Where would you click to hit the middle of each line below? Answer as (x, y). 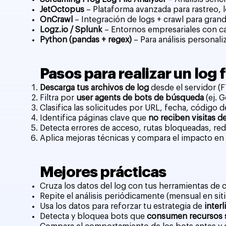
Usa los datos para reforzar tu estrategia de (122, 206)
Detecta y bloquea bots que (94, 216)
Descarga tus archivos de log (95, 88)
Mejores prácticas (103, 172)
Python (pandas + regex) (86, 40)
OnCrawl (56, 19)
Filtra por (58, 98)
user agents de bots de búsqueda (140, 98)
